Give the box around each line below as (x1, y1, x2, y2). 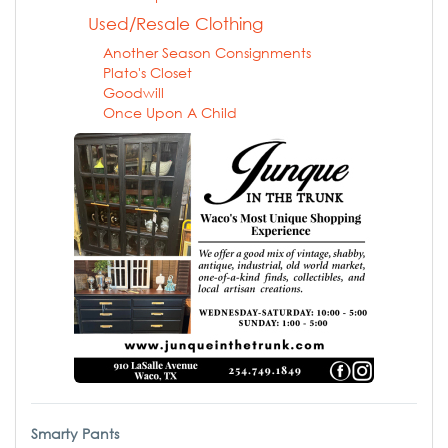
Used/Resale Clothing (88, 12, 263, 34)
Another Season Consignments (103, 43, 311, 61)
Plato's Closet (103, 63, 192, 81)
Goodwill (103, 83, 164, 101)
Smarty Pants (31, 424, 119, 442)
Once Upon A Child (103, 103, 237, 121)
